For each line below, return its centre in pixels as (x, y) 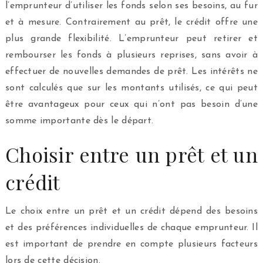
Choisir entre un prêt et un (131, 154)
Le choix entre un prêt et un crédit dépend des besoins (131, 211)
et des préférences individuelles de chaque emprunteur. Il (131, 227)
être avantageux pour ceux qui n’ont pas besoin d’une (131, 104)
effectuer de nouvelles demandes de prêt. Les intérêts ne (131, 71)
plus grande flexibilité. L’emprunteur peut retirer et (131, 38)
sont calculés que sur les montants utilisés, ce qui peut (131, 88)
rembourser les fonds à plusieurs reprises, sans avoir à (131, 55)
